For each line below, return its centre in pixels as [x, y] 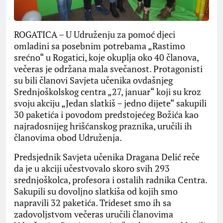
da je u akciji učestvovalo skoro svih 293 [92, 168]
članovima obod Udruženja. [68, 138]
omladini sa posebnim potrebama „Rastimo [100, 46]
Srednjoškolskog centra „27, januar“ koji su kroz [108, 92]
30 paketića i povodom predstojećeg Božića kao [106, 115]
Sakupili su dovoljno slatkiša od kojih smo [96, 191]
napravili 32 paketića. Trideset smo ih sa [93, 203]
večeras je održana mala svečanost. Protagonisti [108, 69]
